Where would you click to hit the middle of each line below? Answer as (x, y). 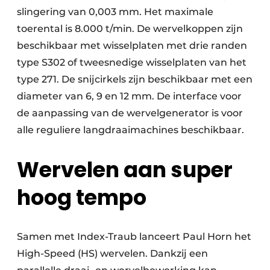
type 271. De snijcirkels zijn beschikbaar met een (135, 80)
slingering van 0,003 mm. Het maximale (115, 12)
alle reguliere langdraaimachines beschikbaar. (130, 130)
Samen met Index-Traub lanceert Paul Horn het (134, 237)
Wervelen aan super (125, 170)
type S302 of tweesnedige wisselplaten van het (132, 63)
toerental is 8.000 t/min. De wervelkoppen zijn (130, 29)
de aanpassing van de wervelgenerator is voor (130, 113)
